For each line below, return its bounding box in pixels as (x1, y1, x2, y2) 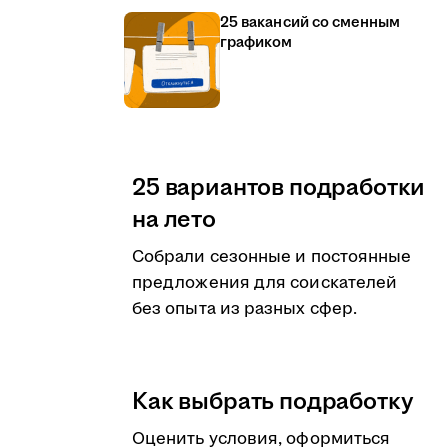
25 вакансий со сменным (220, 12, 401, 33)
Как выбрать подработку (132, 385, 414, 419)
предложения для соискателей (132, 271, 398, 295)
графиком (220, 32, 293, 53)
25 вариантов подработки (132, 171, 426, 205)
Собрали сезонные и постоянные (132, 245, 412, 269)
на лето (132, 203, 216, 237)
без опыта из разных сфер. (132, 297, 357, 321)
